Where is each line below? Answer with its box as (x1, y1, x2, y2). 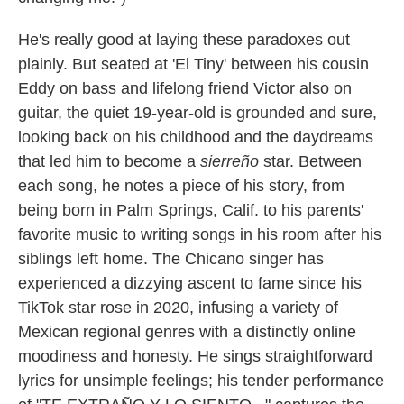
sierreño (200, 151, 259, 170)
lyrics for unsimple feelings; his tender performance (18, 371, 384, 390)
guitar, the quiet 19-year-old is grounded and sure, (18, 103, 377, 122)
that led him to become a (18, 151, 200, 170)
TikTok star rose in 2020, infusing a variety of (18, 298, 338, 317)
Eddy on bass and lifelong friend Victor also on (18, 78, 352, 97)
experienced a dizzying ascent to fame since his (18, 273, 362, 292)
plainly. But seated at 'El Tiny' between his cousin (18, 54, 369, 73)
